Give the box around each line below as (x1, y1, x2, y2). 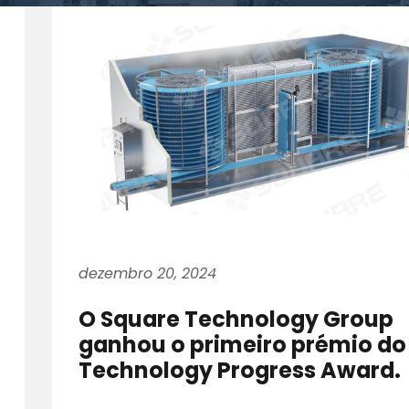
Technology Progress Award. (79, 355, 402, 386)
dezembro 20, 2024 (79, 263, 217, 285)
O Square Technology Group (79, 304, 394, 335)
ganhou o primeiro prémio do (79, 330, 407, 361)
